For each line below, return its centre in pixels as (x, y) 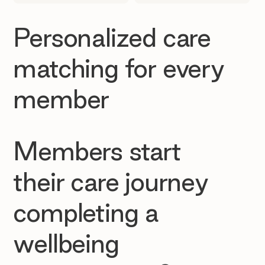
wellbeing (66, 243)
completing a (86, 212)
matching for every (119, 68)
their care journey (111, 181)
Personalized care (112, 37)
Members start (97, 151)
